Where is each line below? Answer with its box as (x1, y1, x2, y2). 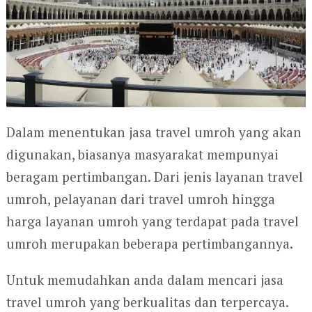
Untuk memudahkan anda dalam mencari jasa (6, 271, 283, 289)
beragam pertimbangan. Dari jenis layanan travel (6, 168, 303, 186)
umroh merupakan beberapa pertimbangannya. (6, 235, 293, 253)
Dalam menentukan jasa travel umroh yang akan (6, 123, 302, 141)
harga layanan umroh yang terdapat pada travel (6, 212, 299, 231)
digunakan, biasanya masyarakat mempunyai (6, 146, 279, 164)
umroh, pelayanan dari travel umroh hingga (6, 190, 275, 208)
